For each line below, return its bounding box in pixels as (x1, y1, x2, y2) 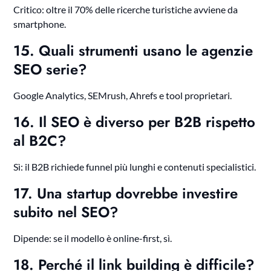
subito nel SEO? (13, 201, 119, 223)
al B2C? (13, 130, 67, 152)
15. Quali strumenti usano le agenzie (13, 40, 253, 62)
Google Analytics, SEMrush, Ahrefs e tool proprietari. (13, 90, 232, 102)
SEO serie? (13, 59, 88, 80)
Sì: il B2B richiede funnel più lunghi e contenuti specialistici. (13, 161, 256, 173)
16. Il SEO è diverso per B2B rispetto (13, 111, 256, 133)
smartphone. (13, 18, 67, 30)
